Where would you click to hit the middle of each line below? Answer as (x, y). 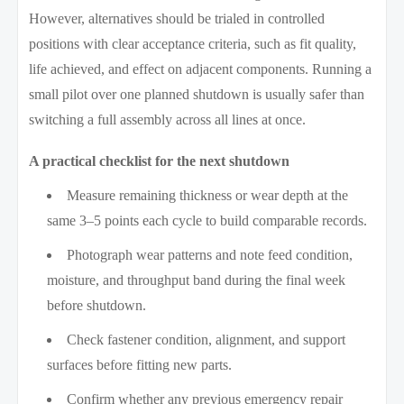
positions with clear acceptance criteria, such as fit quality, (193, 43)
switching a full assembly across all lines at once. (168, 119)
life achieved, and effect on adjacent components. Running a (201, 69)
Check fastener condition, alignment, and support (207, 339)
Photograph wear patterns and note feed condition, (210, 254)
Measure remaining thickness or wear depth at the (208, 195)
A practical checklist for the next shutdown (160, 161)
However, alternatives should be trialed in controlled (177, 18)
